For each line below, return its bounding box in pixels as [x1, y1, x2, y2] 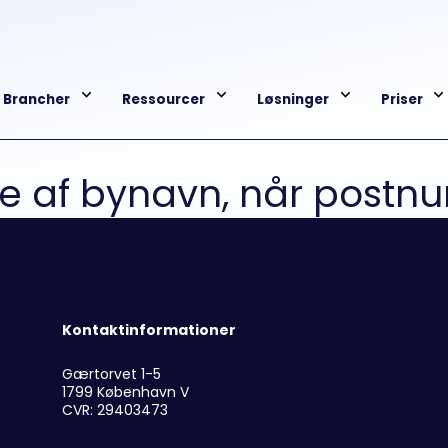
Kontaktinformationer [61, 319, 236, 340]
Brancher [3, 90, 71, 109]
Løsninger [257, 90, 330, 109]
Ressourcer [122, 90, 206, 109]
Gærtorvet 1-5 [61, 363, 161, 384]
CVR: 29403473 [61, 399, 168, 420]
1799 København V [61, 381, 189, 402]
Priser [380, 90, 423, 109]
